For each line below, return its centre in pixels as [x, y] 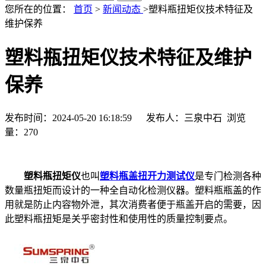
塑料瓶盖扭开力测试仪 [147, 176]
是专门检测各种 [228, 176]
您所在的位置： [39, 9]
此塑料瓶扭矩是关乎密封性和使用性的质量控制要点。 [119, 218]
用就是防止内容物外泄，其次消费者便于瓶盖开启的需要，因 [133, 204]
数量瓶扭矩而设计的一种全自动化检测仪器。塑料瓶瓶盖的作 [133, 190]
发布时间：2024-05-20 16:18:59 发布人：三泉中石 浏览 [125, 118]
